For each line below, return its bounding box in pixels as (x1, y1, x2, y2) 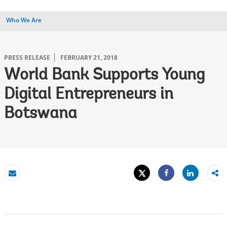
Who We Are (6, 16, 42, 24)
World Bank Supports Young (4, 67, 205, 84)
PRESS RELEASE (4, 53, 50, 62)
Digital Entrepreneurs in (4, 87, 173, 103)
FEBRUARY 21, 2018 (60, 53, 118, 62)
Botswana (4, 106, 77, 122)
